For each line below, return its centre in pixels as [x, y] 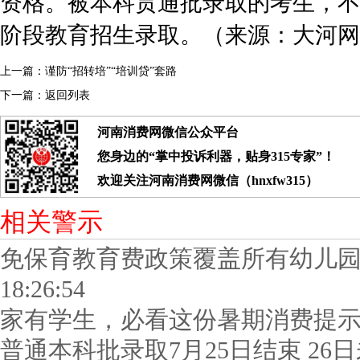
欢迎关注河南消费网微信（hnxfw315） [208, 180]
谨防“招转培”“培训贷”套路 [111, 71]
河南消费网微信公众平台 [168, 132]
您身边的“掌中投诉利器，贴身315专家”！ [216, 156]
